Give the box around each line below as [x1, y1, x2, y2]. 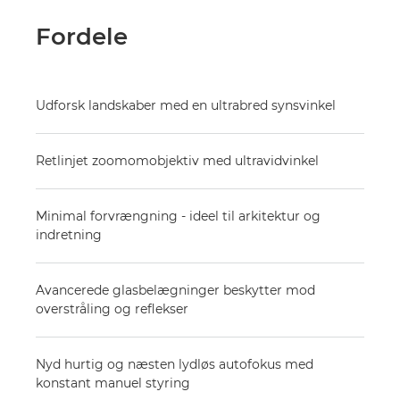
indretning [36, 227, 102, 243]
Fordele [36, 22, 128, 51]
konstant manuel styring [36, 375, 190, 391]
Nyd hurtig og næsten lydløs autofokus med [36, 356, 313, 372]
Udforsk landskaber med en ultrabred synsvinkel [36, 97, 336, 113]
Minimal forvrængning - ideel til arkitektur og [36, 208, 321, 224]
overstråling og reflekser [36, 301, 188, 317]
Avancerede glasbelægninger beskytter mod [36, 282, 315, 298]
